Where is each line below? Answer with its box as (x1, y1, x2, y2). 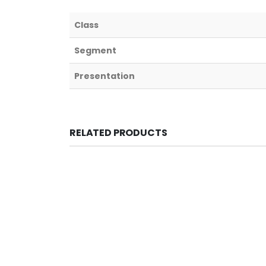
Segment (74, 44, 116, 56)
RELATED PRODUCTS (69, 125, 167, 140)
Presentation (74, 69, 135, 82)
